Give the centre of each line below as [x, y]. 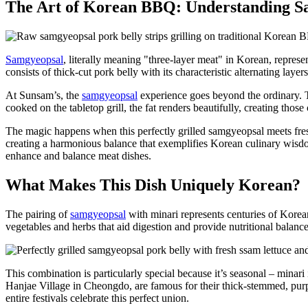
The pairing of [38, 214]
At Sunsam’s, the [44, 96]
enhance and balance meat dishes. [78, 156]
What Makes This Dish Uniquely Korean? [153, 185]
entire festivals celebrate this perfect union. [97, 298]
